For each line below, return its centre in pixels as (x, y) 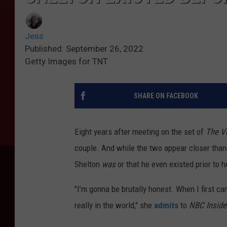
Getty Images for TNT (66, 62)
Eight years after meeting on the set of (140, 132)
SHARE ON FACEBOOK (166, 96)
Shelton (88, 164)
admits (166, 205)
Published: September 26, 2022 (84, 49)
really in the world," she (114, 205)
